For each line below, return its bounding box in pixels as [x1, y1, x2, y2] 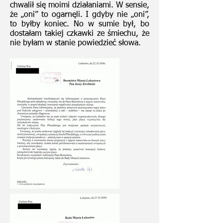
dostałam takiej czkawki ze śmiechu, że [10, 30, 149, 38]
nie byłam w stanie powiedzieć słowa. [10, 39, 141, 47]
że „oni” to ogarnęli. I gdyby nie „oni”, [10, 11, 149, 19]
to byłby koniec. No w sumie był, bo [10, 20, 149, 28]
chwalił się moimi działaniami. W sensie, [10, 1, 149, 9]
